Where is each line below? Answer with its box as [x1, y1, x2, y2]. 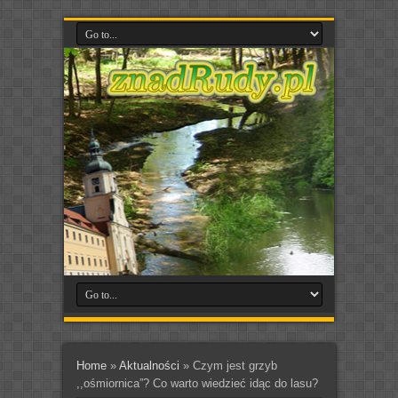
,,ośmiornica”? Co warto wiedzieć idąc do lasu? [76, 376, 318, 390]
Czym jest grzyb [192, 358, 277, 372]
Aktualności [118, 358, 179, 372]
